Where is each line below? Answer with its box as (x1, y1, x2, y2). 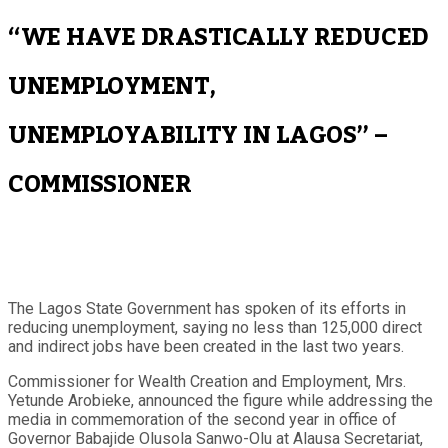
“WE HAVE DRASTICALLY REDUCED (8, 12, 429, 62)
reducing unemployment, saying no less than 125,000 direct (8, 317, 422, 337)
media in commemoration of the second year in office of (8, 409, 397, 429)
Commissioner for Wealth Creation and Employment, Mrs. (8, 371, 406, 391)
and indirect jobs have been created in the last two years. (8, 336, 404, 356)
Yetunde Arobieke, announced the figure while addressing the (8, 390, 433, 410)
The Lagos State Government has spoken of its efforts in (8, 298, 406, 318)
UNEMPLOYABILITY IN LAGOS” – (8, 110, 387, 160)
